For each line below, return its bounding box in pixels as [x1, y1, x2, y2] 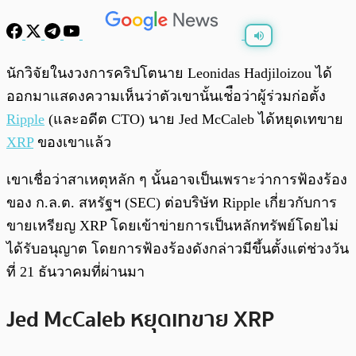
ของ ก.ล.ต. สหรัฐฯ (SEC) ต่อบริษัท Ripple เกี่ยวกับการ [6, 195, 337, 211]
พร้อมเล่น [46, 60, 83, 71]
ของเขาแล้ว [33, 134, 111, 151]
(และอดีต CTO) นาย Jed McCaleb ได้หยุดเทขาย [44, 111, 343, 128]
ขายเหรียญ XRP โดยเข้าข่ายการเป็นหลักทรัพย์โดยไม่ [6, 218, 339, 234]
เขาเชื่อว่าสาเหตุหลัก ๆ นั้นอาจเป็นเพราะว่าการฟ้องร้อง [6, 172, 347, 188]
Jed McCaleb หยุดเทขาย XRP [6, 301, 274, 337]
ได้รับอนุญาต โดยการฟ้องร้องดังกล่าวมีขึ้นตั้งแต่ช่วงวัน [6, 241, 349, 257]
